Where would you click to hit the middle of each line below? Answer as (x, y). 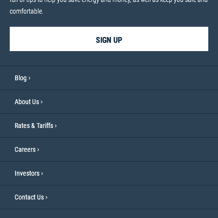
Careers (25, 149)
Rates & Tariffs (34, 125)
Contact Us (29, 197)
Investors (27, 173)
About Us (27, 101)
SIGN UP (109, 40)
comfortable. (27, 11)
